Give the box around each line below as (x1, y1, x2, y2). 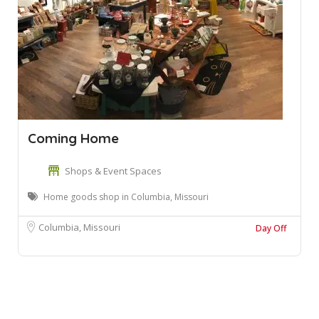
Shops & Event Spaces (65, 164, 162, 177)
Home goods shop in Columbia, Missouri (43, 191, 209, 203)
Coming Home (28, 130, 119, 147)
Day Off (256, 222, 286, 234)
